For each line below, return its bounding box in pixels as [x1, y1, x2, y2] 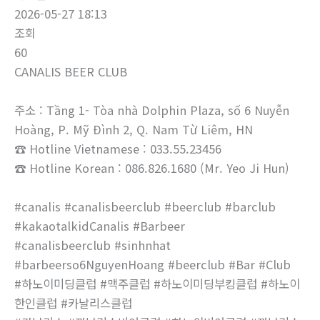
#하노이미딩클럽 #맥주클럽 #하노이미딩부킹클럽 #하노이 [14, 275, 300, 293]
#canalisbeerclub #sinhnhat [14, 236, 171, 254]
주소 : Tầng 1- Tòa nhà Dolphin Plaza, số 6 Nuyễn [14, 101, 289, 119]
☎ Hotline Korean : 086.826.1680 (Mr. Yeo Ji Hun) [14, 159, 289, 177]
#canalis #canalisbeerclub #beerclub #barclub [14, 198, 276, 216]
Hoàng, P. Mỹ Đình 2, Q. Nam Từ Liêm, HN [14, 121, 253, 139]
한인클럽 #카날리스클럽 [14, 294, 132, 312]
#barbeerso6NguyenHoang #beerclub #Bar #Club [14, 256, 291, 274]
